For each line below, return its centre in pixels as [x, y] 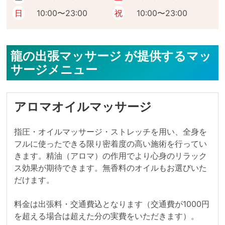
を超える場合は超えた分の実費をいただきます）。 [106, 216]
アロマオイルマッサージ [83, 107]
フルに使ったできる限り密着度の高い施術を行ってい [110, 144]
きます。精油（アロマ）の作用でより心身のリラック [110, 156]
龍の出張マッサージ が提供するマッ [111, 56]
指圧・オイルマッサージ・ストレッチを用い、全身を [110, 132]
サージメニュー [54, 70]
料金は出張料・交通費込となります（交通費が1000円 [111, 204]
